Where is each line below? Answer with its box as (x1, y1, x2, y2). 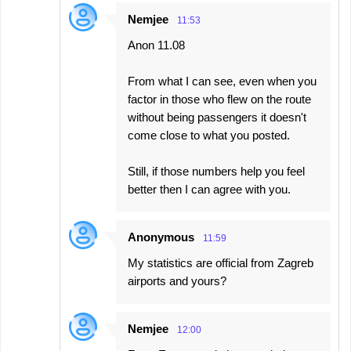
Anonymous (128, 230, 194, 244)
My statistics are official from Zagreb (128, 256, 313, 270)
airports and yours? (128, 274, 226, 288)
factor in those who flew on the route (128, 92, 311, 107)
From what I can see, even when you (128, 74, 317, 89)
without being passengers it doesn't (128, 110, 306, 125)
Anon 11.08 (128, 38, 185, 52)
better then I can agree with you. (128, 183, 291, 197)
